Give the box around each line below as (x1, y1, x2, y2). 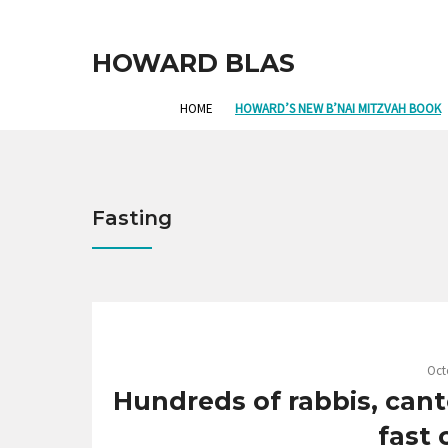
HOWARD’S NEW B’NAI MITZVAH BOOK (235, 100, 441, 117)
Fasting (92, 206, 172, 231)
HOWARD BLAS (92, 48, 295, 78)
